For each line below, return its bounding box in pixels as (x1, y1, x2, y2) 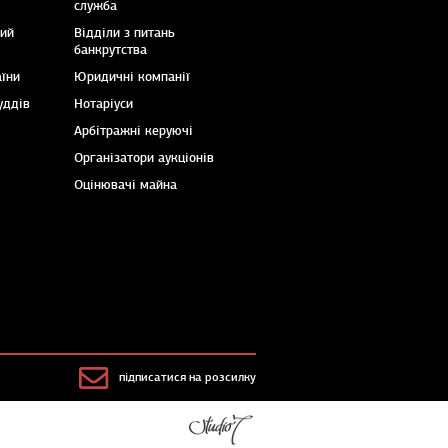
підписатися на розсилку (119, 370, 256, 385)
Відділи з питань (74, 25, 175, 42)
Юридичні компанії (74, 69, 190, 86)
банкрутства (74, 42, 147, 59)
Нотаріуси (74, 96, 133, 113)
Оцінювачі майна (74, 177, 177, 194)
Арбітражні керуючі (74, 123, 193, 140)
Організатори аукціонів (74, 150, 214, 167)
